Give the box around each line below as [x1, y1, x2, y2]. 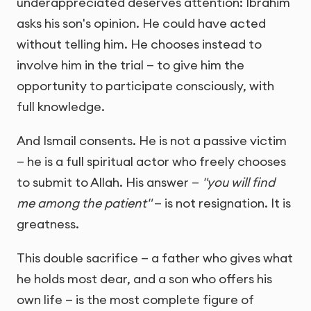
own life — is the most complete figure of [17, 292, 254, 308]
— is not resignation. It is [151, 195, 291, 212]
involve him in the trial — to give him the [17, 57, 244, 74]
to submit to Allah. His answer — [17, 174, 202, 191]
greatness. [17, 216, 79, 233]
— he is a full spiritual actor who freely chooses [17, 153, 286, 170]
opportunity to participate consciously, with [17, 78, 274, 94]
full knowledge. [17, 99, 105, 115]
